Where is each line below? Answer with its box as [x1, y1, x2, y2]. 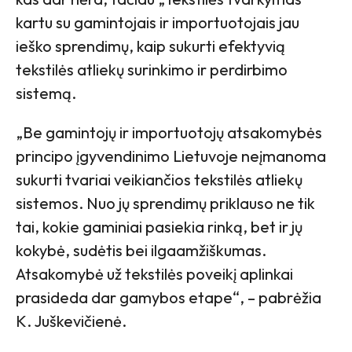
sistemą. [16, 83, 76, 104]
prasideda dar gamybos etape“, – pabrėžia [16, 288, 321, 308]
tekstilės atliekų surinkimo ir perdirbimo [16, 60, 288, 80]
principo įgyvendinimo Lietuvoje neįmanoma [16, 146, 326, 167]
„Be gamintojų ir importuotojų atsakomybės [16, 123, 322, 143]
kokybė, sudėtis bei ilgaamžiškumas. [16, 240, 266, 261]
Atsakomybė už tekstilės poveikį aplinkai [16, 264, 293, 284]
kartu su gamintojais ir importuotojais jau [16, 13, 299, 33]
